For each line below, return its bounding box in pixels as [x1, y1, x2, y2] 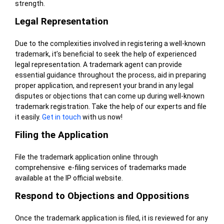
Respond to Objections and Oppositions [14, 190, 189, 202]
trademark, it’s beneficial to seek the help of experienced [14, 50, 196, 58]
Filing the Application [14, 129, 108, 141]
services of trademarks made [89, 163, 186, 172]
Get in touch [40, 113, 81, 121]
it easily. [14, 113, 40, 121]
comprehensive [14, 163, 68, 172]
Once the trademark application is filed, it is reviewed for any [14, 214, 208, 222]
